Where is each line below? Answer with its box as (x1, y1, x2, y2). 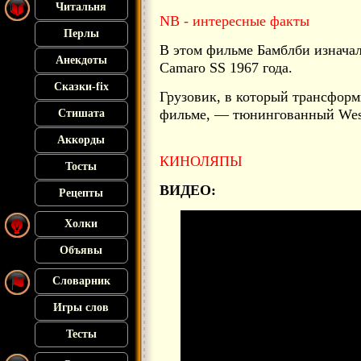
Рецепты (59, 187, 104, 199)
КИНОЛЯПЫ (160, 153, 243, 169)
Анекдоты (56, 54, 107, 66)
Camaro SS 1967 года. (160, 60, 293, 76)
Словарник (52, 275, 110, 287)
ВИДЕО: (160, 182, 216, 198)
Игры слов (53, 301, 110, 313)
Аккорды (57, 134, 106, 146)
